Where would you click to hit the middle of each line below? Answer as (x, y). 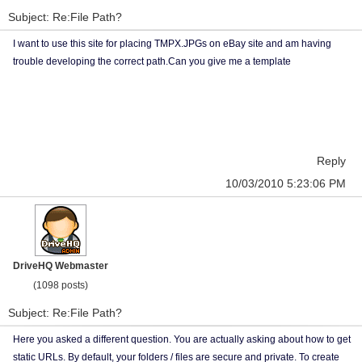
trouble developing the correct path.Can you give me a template (152, 61)
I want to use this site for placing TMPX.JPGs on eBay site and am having (172, 44)
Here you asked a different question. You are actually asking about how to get (182, 339)
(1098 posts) (61, 285)
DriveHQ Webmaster (61, 266)
